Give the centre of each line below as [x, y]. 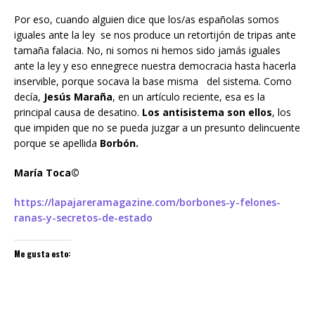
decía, [29, 97]
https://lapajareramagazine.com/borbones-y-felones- [147, 202]
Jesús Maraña [78, 97]
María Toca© [47, 173]
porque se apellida [57, 143]
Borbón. [119, 143]
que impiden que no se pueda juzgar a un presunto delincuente [157, 128]
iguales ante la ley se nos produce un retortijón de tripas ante [155, 35]
